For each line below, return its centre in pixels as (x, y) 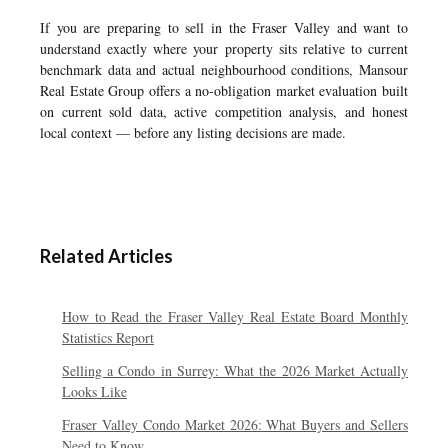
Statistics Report (108, 337)
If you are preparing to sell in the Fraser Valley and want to (224, 27)
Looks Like (94, 391)
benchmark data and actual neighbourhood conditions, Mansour (224, 69)
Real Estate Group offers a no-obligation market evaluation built (224, 90)
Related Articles (106, 256)
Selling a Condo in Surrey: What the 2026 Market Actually (235, 370)
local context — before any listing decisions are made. (193, 132)
